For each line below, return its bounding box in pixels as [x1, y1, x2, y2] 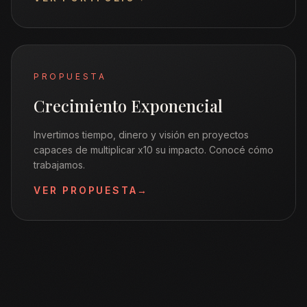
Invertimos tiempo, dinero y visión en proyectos [34, 129, 249, 140]
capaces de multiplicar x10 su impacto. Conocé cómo [34, 144, 273, 156]
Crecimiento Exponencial [34, 95, 223, 116]
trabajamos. [34, 159, 85, 171]
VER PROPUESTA [34, 184, 138, 196]
